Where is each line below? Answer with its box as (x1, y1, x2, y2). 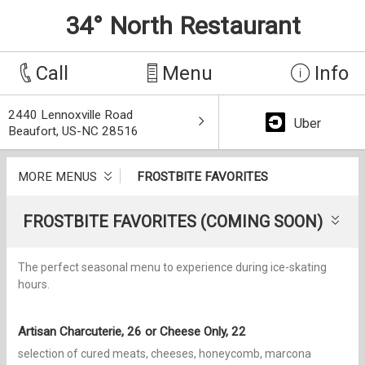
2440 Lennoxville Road (8, 108, 133, 122)
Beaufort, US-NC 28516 (8, 124, 139, 139)
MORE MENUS (18, 169, 100, 184)
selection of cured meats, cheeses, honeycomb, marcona (18, 347, 311, 361)
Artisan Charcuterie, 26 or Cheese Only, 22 (18, 324, 246, 340)
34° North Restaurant (64, 11, 301, 40)
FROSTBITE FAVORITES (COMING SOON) (22, 212, 323, 232)
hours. (18, 278, 50, 292)
